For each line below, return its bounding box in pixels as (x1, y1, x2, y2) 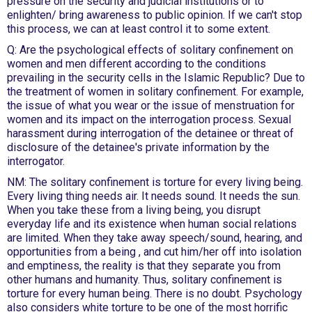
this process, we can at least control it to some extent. (7, 22, 270, 36)
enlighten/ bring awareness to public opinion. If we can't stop (7, 8, 302, 22)
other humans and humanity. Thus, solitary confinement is (7, 273, 282, 286)
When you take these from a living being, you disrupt (7, 203, 260, 217)
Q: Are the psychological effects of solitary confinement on (7, 43, 293, 56)
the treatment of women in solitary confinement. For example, (7, 85, 304, 98)
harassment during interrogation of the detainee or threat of (7, 127, 294, 140)
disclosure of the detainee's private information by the (7, 141, 270, 154)
